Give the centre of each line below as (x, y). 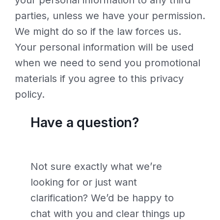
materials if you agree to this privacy (99, 79)
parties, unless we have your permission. (110, 16)
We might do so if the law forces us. (98, 32)
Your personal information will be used (104, 47)
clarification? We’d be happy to (102, 198)
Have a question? (85, 123)
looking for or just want (84, 182)
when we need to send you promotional (108, 63)
